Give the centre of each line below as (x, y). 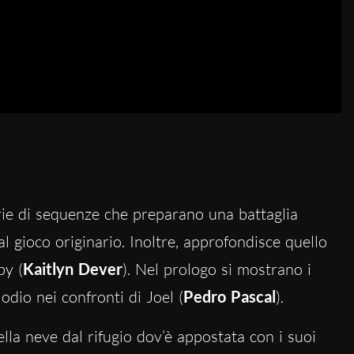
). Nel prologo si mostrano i (217, 269)
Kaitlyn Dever (72, 268)
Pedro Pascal (229, 296)
